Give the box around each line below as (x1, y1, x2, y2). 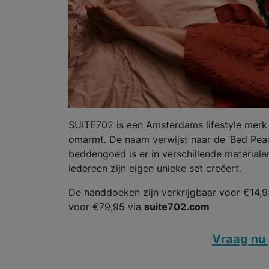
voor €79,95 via (68, 200, 144, 213)
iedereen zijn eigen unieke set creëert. (68, 162, 241, 174)
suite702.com (144, 200, 210, 213)
